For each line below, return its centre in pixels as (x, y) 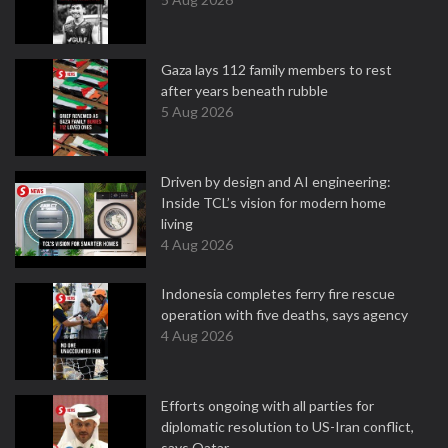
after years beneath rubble (244, 90)
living (177, 223)
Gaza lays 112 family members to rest (276, 69)
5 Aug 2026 (197, 111)
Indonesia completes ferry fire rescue (278, 293)
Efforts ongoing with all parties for (267, 405)
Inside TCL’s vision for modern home (273, 202)
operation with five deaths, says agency (284, 314)
